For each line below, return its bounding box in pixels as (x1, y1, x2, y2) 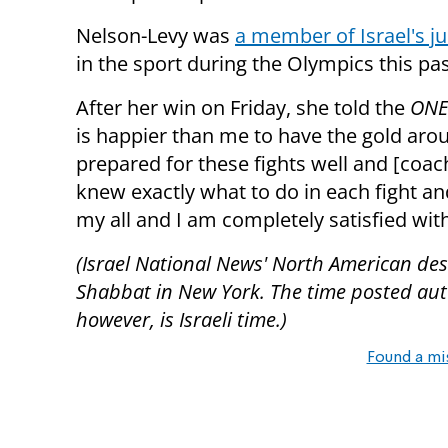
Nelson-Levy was (76, 22, 235, 50)
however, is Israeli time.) (76, 306, 287, 334)
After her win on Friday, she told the (76, 94, 410, 122)
